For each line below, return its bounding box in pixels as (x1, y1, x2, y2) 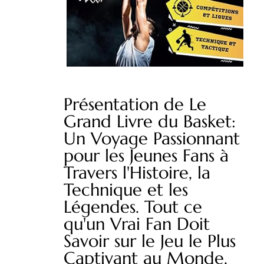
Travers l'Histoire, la (64, 162, 210, 184)
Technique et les (64, 179, 188, 201)
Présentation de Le (64, 94, 206, 115)
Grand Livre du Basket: (64, 111, 236, 133)
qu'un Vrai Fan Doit (64, 213, 210, 235)
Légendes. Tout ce (64, 196, 202, 218)
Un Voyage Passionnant (64, 128, 240, 150)
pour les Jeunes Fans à (64, 145, 229, 167)
